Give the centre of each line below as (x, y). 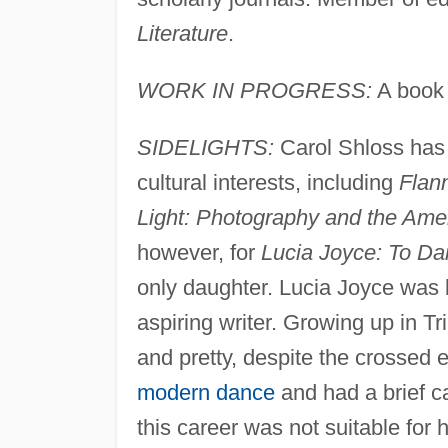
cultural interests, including (267, 182)
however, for (198, 252)
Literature (182, 33)
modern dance (205, 392)
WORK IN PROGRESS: (254, 90)
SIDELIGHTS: (205, 147)
